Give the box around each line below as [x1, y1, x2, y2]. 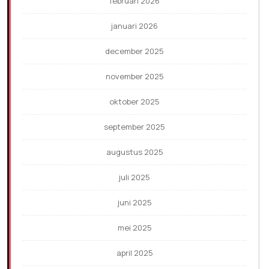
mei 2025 [117, 222, 152, 234]
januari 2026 [111, 20, 158, 32]
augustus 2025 [106, 147, 163, 158]
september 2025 [104, 121, 165, 133]
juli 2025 [119, 172, 150, 183]
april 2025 [116, 247, 153, 259]
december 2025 [105, 46, 164, 57]
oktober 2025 [109, 96, 160, 107]
